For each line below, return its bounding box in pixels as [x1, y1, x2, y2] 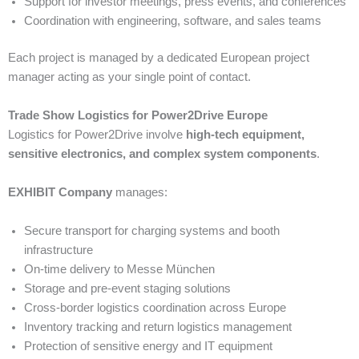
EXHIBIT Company [8, 186, 112, 200]
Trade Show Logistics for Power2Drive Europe [8, 109, 268, 123]
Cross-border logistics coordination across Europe [24, 301, 286, 315]
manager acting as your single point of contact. [8, 71, 251, 84]
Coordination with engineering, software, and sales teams [24, 14, 321, 28]
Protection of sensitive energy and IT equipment [24, 340, 272, 353]
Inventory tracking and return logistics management [24, 321, 292, 334]
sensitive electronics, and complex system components [8, 147, 317, 161]
